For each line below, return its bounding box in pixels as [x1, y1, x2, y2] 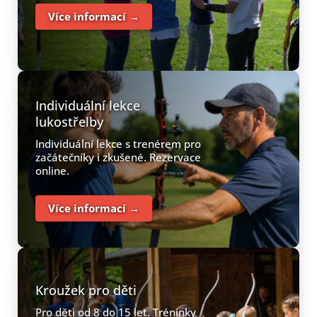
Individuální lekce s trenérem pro [35, 136, 201, 151]
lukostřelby [35, 113, 103, 130]
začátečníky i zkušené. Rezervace [35, 149, 201, 164]
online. [35, 163, 69, 178]
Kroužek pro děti [35, 282, 137, 299]
